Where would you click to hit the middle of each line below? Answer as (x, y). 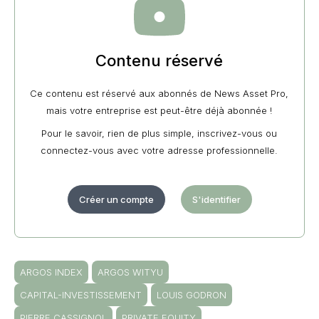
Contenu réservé (159, 60)
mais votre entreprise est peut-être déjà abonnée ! (159, 110)
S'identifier (216, 199)
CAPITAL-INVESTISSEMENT (81, 294)
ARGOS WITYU (130, 272)
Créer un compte (116, 199)
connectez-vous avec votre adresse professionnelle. (159, 150)
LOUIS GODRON (192, 294)
